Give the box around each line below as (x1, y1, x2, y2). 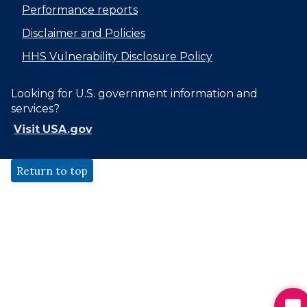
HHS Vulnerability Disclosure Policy (22, 49, 212, 63)
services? (11, 101, 60, 115)
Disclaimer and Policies (22, 26, 145, 40)
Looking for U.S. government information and (11, 86, 258, 100)
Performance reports (22, 3, 138, 16)
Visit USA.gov (14, 122, 92, 136)
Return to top (16, 163, 88, 177)
